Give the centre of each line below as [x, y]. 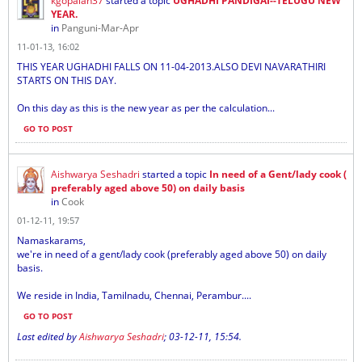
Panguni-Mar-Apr [100, 28]
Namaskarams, [51, 240]
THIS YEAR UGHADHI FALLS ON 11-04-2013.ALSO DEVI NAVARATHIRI [171, 67]
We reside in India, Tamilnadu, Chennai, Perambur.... [134, 295]
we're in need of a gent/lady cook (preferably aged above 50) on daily [172, 254]
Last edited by [48, 337]
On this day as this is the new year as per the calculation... [146, 108]
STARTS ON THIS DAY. [67, 80]
